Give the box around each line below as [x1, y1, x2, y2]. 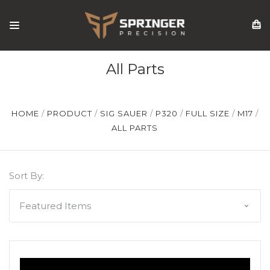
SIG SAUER [99, 108, 148, 119]
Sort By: [9, 170, 44, 182]
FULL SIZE [186, 108, 233, 119]
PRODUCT [46, 108, 92, 119]
